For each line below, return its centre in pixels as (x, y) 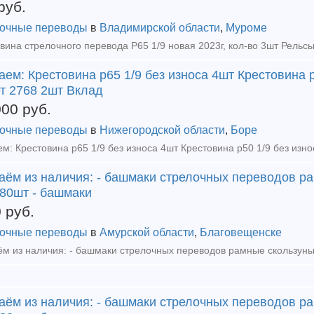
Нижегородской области (162, 130)
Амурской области (147, 232)
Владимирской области (160, 28)
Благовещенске (241, 232)
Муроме (246, 28)
